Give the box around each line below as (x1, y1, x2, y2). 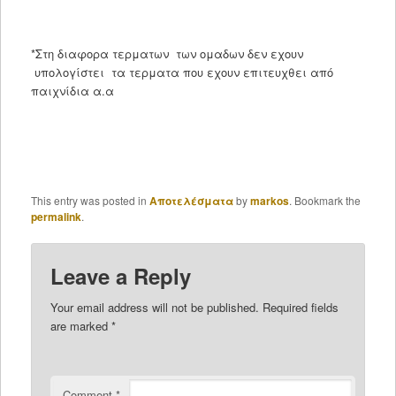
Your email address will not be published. (50, 299, 260, 316)
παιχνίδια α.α (30, 81, 114, 99)
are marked (50, 317, 112, 335)
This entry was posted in (30, 193, 149, 209)
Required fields (263, 299, 339, 316)
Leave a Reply (50, 261, 192, 292)
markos (249, 193, 289, 209)
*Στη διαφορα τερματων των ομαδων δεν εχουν (30, 44, 303, 62)
